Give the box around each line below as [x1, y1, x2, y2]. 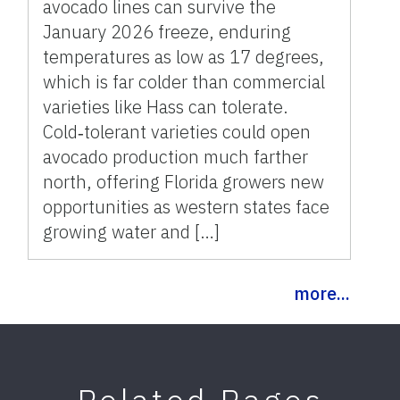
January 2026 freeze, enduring [43, 19, 292, 44]
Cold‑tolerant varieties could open [43, 119, 312, 144]
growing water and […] [43, 219, 221, 244]
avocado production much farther [43, 144, 309, 169]
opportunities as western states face [43, 194, 330, 219]
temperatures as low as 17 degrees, [43, 44, 325, 69]
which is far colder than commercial [43, 69, 326, 94]
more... [293, 280, 350, 305]
